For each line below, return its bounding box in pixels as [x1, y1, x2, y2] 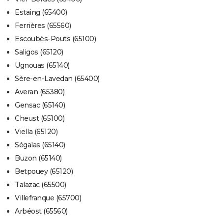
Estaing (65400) [15, 8, 67, 17]
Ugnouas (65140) [15, 61, 70, 70]
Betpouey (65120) [15, 167, 73, 176]
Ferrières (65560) [15, 21, 71, 30]
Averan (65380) [15, 87, 64, 97]
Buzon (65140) [15, 154, 62, 163]
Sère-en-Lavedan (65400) [15, 74, 100, 83]
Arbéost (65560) [15, 207, 68, 216]
